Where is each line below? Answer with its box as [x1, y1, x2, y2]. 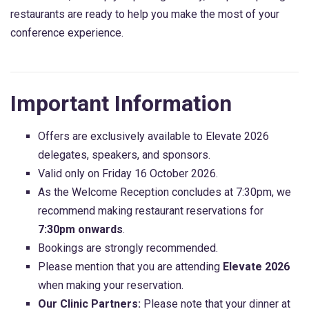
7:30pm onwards [38, 222, 123, 236]
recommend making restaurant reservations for [38, 203, 263, 217]
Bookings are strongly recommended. [38, 241, 218, 255]
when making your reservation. [38, 278, 183, 292]
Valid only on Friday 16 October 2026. [38, 166, 218, 180]
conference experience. [10, 26, 123, 40]
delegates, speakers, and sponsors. [38, 148, 210, 161]
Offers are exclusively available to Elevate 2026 [38, 129, 269, 143]
